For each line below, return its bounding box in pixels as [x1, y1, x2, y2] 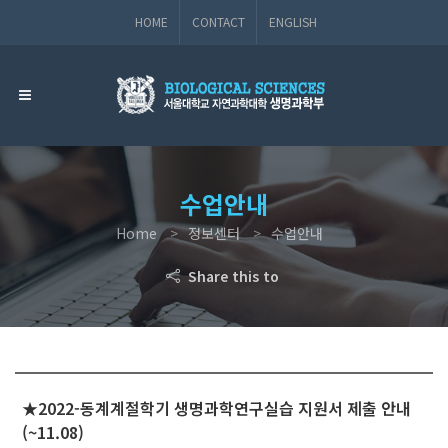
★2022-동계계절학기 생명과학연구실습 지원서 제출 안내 [22, 395, 411, 420]
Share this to [179, 265, 283, 286]
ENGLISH [269, 13, 317, 30]
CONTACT [192, 13, 245, 30]
